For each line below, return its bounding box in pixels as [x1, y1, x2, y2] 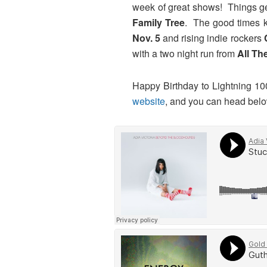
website [132, 94, 165, 108]
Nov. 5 [132, 31, 161, 45]
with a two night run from [132, 46, 237, 61]
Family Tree [132, 15, 185, 30]
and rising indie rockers [160, 31, 264, 45]
